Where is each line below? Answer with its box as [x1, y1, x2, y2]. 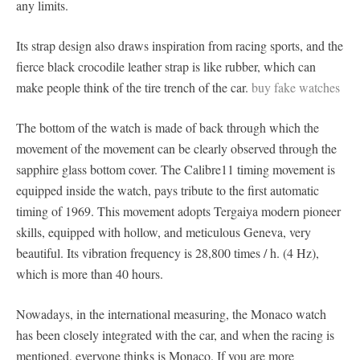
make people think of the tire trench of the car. [16, 78, 252, 96]
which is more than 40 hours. [16, 264, 163, 282]
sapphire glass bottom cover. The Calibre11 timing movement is [16, 160, 335, 178]
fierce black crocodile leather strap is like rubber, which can [16, 57, 316, 75]
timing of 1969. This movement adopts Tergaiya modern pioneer [16, 202, 341, 219]
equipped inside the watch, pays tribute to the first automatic [16, 181, 319, 198]
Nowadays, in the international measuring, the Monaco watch [16, 305, 326, 322]
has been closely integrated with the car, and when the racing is [16, 325, 334, 343]
